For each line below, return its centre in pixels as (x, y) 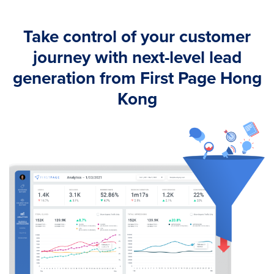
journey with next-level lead (137, 57)
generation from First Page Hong (137, 77)
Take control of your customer (137, 36)
